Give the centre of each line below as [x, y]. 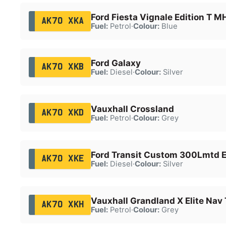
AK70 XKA [63, 21]
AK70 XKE [63, 159]
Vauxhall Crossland [132, 109]
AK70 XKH [63, 205]
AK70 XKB [63, 67]
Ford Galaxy [116, 63]
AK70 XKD [63, 113]
